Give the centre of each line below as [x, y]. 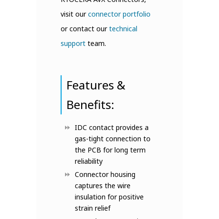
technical [123, 29]
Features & [96, 85]
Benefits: [90, 104]
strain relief [93, 208]
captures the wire [103, 186]
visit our [74, 14]
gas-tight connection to [113, 139]
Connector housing [105, 174]
